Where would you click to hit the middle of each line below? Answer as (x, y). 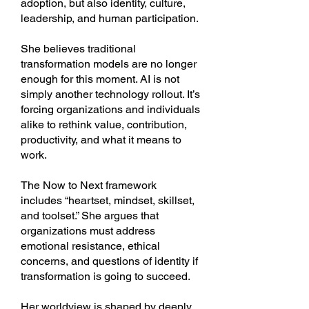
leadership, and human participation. (110, 18)
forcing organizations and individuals (110, 109)
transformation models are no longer (109, 64)
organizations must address (88, 231)
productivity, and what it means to (101, 140)
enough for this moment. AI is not (100, 79)
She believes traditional (78, 49)
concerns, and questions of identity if (109, 261)
